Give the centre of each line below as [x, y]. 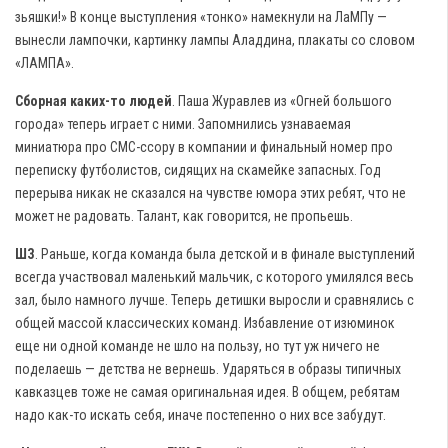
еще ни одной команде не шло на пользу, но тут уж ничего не [197, 346]
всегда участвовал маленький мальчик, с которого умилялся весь [214, 277]
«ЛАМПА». [44, 63]
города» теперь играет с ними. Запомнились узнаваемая [183, 124]
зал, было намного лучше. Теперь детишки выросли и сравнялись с [214, 300]
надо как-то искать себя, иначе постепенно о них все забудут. [200, 415]
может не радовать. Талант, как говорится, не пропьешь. [184, 216]
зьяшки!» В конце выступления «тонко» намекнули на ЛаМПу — [201, 17]
